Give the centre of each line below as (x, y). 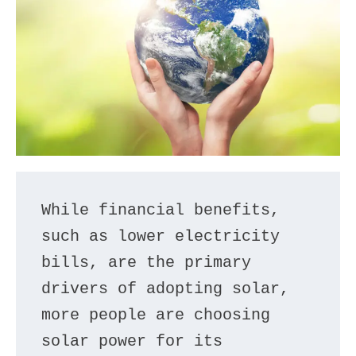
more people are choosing (156, 315)
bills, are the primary (146, 262)
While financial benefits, (161, 210)
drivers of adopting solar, (165, 288)
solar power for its (132, 341)
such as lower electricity (161, 236)
